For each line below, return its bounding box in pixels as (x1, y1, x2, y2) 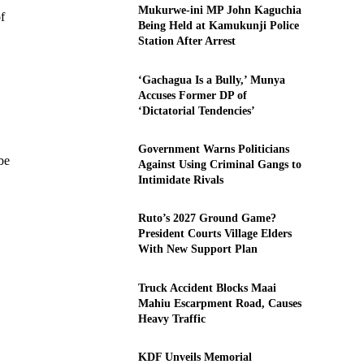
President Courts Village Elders (137, 227, 292, 240)
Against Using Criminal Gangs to (137, 158, 301, 171)
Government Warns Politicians (137, 143, 289, 156)
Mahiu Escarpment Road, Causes (137, 297, 301, 310)
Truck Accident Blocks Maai (137, 281, 276, 294)
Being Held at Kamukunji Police (137, 19, 299, 32)
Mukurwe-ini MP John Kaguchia (137, 4, 301, 17)
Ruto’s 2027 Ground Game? (137, 212, 276, 225)
